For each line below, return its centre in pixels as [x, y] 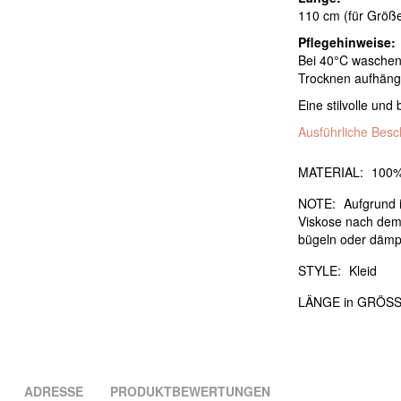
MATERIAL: [331, 172]
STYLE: [320, 271]
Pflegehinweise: [347, 43]
